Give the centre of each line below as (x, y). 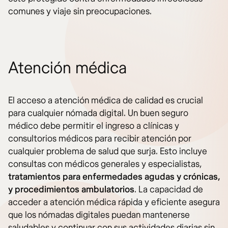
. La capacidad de (169, 190)
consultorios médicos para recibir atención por (100, 139)
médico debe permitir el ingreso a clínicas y (94, 126)
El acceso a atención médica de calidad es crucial (106, 101)
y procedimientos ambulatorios (71, 190)
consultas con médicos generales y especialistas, (105, 164)
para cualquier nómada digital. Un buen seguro (98, 113)
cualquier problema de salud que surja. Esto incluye (108, 152)
